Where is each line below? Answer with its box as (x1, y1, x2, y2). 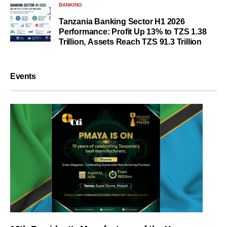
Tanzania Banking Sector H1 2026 (59, 17, 185, 26)
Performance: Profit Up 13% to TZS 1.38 (59, 27, 207, 36)
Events (10, 72, 36, 81)
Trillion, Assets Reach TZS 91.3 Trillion (59, 37, 202, 46)
